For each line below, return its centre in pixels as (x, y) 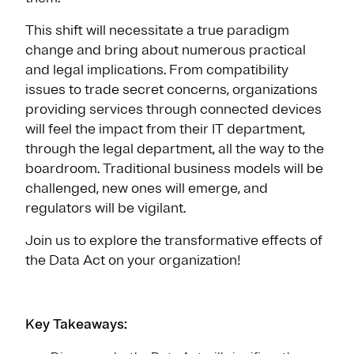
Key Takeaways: (76, 324)
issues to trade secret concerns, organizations (171, 89)
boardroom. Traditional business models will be (174, 168)
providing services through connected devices (173, 109)
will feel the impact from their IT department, (165, 129)
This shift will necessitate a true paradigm (157, 30)
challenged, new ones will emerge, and (147, 188)
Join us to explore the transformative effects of (174, 240)
